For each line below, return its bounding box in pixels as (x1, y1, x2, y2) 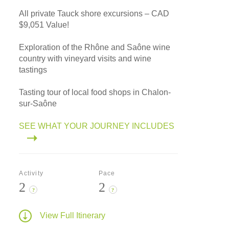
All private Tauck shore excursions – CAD (19, 9, 170, 18)
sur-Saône (19, 99, 57, 108)
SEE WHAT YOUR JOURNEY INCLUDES (19, 122, 175, 131)
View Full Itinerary (40, 211, 106, 220)
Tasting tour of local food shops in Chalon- (19, 88, 171, 97)
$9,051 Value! (19, 20, 70, 30)
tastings (19, 65, 48, 75)
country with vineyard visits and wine (19, 54, 152, 63)
